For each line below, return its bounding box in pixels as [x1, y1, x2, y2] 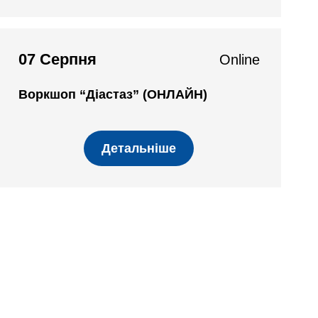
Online [219, 52, 260, 67]
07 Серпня [18, 50, 97, 68]
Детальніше [102, 141, 177, 155]
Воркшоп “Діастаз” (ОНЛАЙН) [18, 87, 207, 102]
